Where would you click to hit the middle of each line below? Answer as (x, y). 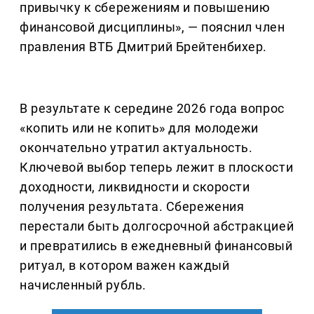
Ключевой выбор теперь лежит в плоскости (157, 168)
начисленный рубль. (83, 285)
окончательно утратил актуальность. (136, 148)
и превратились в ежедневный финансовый (156, 246)
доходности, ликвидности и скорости (135, 187)
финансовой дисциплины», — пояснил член (152, 27)
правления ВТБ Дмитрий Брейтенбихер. (143, 47)
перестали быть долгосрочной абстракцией (157, 226)
